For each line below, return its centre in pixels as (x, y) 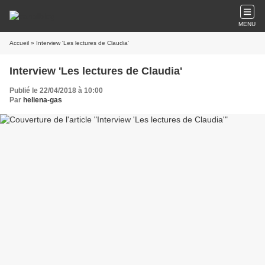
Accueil (19, 43)
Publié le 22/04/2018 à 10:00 (56, 91)
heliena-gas (43, 100)
